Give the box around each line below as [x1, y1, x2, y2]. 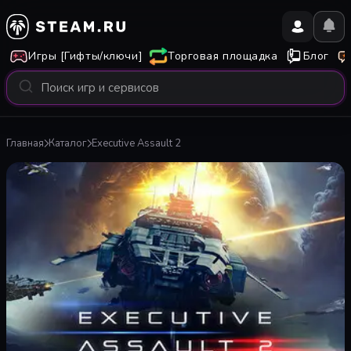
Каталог [49, 136, 87, 150]
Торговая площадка [168, 49, 278, 63]
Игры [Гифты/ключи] [28, 49, 143, 63]
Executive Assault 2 [92, 136, 181, 150]
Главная [6, 136, 44, 150]
